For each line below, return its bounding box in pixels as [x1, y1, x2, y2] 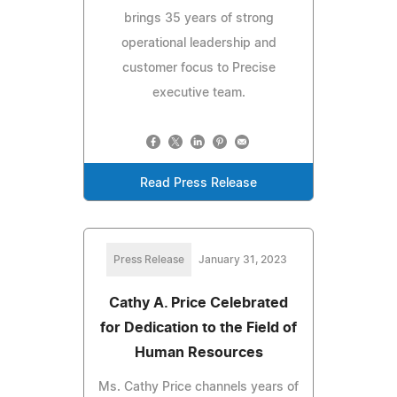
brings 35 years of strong [123, 12, 274, 25]
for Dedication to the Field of [100, 320, 297, 335]
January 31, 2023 [198, 253, 287, 265]
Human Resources [134, 345, 263, 360]
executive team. [152, 86, 245, 99]
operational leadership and [121, 36, 276, 50]
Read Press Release [140, 176, 257, 190]
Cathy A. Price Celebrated [109, 295, 288, 310]
